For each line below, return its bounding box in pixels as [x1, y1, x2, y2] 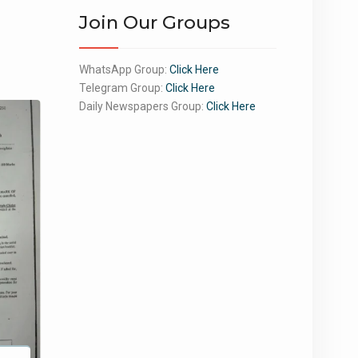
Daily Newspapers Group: [78, 100, 206, 113]
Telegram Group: [78, 82, 165, 94]
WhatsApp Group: [78, 63, 169, 76]
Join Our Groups [78, 11, 230, 34]
